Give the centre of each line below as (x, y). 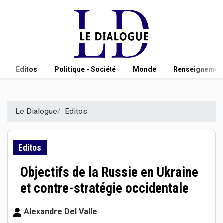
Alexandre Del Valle (59, 211)
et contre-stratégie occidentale (105, 188)
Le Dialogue (36, 111)
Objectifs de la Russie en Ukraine (109, 172)
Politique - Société (85, 69)
